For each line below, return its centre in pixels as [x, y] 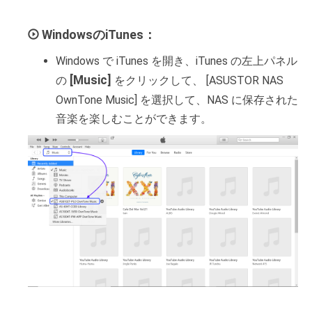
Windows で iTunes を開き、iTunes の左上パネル [177, 61]
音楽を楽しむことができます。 [134, 118]
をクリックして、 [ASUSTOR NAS [197, 80]
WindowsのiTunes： [99, 34]
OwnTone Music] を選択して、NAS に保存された [177, 100]
